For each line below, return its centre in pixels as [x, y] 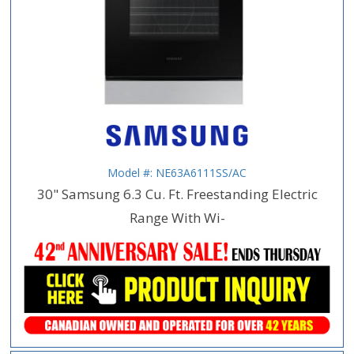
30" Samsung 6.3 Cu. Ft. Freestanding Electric [177, 194]
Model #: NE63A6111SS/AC [177, 172]
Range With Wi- [177, 217]
